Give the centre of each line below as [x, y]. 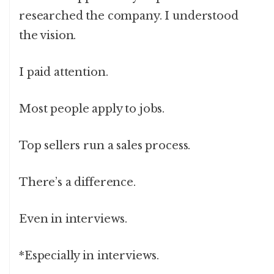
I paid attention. [64, 72]
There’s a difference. [77, 183]
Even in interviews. [73, 219]
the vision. [48, 36]
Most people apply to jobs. [92, 109]
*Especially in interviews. [89, 256]
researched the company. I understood [129, 16]
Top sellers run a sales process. [105, 146]
